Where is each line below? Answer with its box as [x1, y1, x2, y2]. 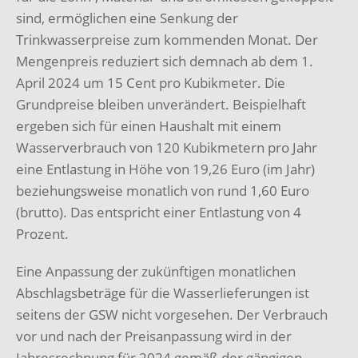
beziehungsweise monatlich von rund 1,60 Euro [16, 181, 309, 200]
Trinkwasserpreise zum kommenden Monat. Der [16, 30, 318, 49]
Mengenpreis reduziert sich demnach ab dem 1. [16, 51, 313, 70]
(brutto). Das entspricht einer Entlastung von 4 [16, 202, 301, 221]
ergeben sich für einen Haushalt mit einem [16, 116, 281, 135]
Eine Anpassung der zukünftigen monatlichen [16, 261, 296, 280]
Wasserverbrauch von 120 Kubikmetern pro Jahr [16, 137, 317, 157]
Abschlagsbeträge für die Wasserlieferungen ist [16, 283, 309, 302]
